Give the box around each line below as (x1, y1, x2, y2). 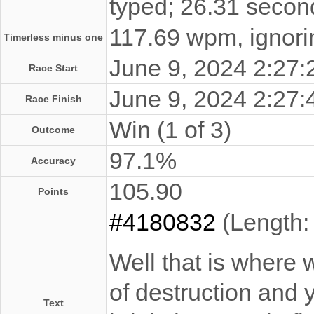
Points (38, 185, 69, 197)
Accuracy (31, 154, 76, 166)
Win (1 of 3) (109, 116, 231, 143)
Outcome (32, 123, 75, 135)
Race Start (29, 62, 78, 74)
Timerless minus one (4, 31, 103, 43)
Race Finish (25, 93, 82, 104)
